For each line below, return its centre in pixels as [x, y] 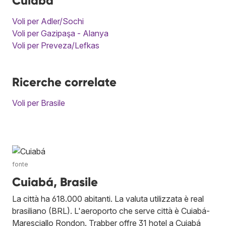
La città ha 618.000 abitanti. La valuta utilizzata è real [108, 199]
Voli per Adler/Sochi [48, 21]
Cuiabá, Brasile [55, 182]
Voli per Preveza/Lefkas [56, 45]
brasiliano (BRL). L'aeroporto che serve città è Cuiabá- [111, 211]
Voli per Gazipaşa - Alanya [60, 33]
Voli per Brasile [39, 103]
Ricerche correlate [64, 82]
